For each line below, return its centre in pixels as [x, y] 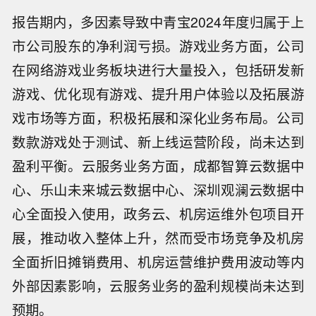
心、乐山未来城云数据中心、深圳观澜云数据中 [158, 189]
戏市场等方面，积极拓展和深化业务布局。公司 [158, 117]
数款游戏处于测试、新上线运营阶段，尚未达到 [158, 141]
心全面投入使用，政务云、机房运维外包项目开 [158, 213]
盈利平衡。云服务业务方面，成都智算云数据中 [158, 165]
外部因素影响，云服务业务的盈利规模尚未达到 [158, 285]
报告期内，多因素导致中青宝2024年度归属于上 [158, 22]
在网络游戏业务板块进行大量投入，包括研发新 [158, 69]
